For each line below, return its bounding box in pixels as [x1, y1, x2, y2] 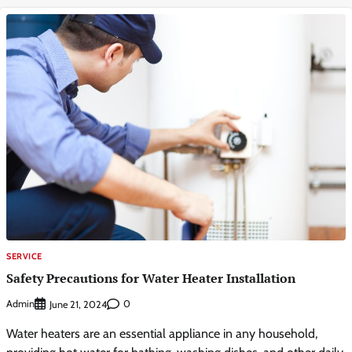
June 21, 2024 [49, 298, 107, 310]
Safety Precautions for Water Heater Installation [6, 269, 295, 288]
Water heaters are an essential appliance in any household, [6, 325, 317, 341]
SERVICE [6, 251, 42, 262]
